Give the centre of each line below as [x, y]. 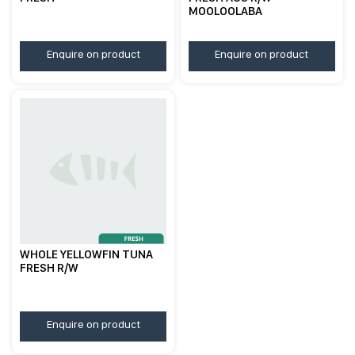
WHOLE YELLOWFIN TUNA [87, 255]
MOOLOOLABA [226, 11]
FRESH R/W [50, 268]
